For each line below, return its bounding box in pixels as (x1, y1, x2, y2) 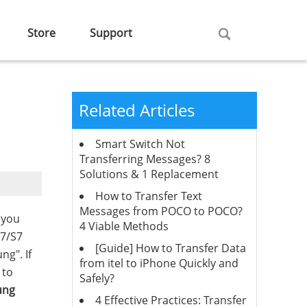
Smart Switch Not (95, 136, 185, 151)
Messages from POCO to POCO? (79, 204, 243, 219)
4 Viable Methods (79, 219, 169, 234)
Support (90, 25, 132, 40)
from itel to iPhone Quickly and (79, 256, 238, 271)
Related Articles (78, 99, 195, 121)
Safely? (79, 271, 114, 286)
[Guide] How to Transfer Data (95, 241, 246, 256)
